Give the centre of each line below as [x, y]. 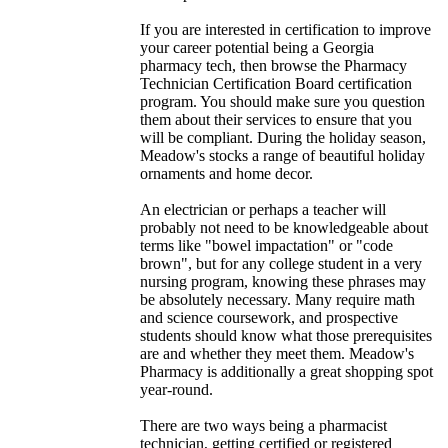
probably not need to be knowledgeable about [284, 228]
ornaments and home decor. [226, 174]
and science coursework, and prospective [269, 318]
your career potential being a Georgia [257, 48]
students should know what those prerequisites [286, 336]
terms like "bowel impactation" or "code [266, 246]
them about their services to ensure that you [276, 120]
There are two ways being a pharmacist [263, 426]
